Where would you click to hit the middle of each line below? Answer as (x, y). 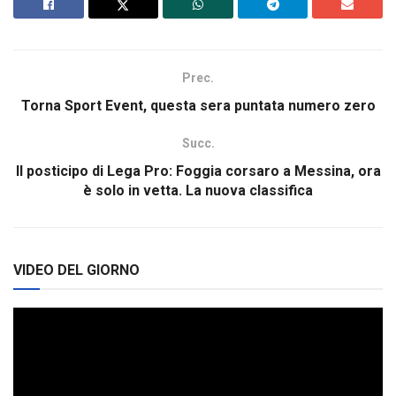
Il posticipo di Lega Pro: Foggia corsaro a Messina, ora (198, 171)
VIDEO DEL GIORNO (76, 270)
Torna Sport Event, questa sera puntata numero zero (198, 106)
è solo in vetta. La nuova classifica (198, 191)
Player (30, 336)
